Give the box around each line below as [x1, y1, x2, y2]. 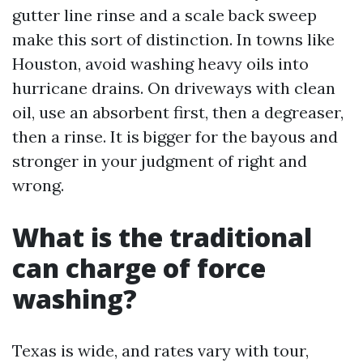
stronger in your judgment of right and [12, 151, 307, 171]
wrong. [12, 175, 64, 195]
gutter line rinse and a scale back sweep [12, 5, 317, 25]
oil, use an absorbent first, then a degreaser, [12, 102, 344, 122]
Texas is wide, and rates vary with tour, [12, 340, 309, 361]
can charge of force [12, 250, 266, 285]
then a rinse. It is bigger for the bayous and [12, 126, 338, 147]
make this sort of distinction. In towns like [12, 29, 335, 49]
